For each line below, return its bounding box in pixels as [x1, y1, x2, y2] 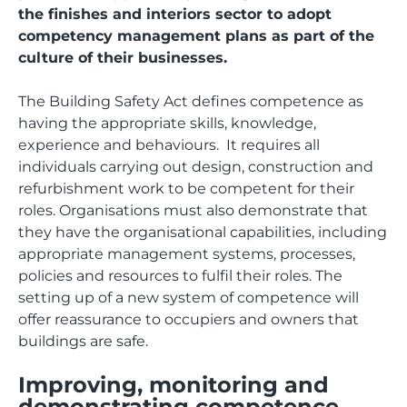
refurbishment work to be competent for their [18, 180, 354, 197]
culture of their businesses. [18, 49, 227, 66]
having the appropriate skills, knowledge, [18, 114, 316, 132]
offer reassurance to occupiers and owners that [18, 311, 359, 328]
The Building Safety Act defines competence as [18, 93, 363, 110]
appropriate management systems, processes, [18, 245, 355, 263]
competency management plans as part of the [18, 27, 374, 45]
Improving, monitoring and [18, 372, 329, 398]
